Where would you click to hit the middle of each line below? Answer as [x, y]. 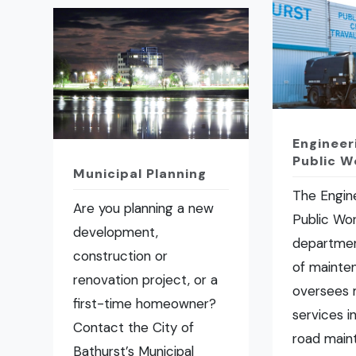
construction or [121, 256]
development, [116, 232]
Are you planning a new [144, 209]
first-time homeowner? [145, 304]
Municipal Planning [140, 174]
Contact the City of [134, 328]
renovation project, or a [146, 280]
